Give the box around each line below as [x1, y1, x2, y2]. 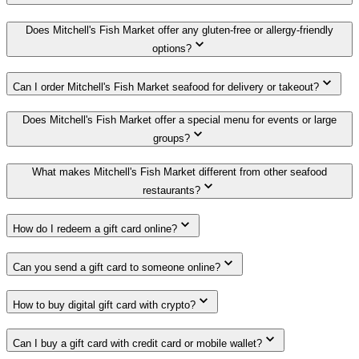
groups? [153, 132, 190, 145]
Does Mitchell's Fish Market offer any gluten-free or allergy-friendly [26, 23, 333, 36]
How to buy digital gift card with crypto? [13, 299, 196, 312]
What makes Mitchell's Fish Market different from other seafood [32, 166, 327, 179]
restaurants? [143, 184, 200, 197]
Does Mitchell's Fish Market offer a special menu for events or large [22, 114, 337, 127]
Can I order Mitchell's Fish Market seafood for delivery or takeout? [13, 80, 319, 93]
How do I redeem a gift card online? [13, 222, 177, 235]
